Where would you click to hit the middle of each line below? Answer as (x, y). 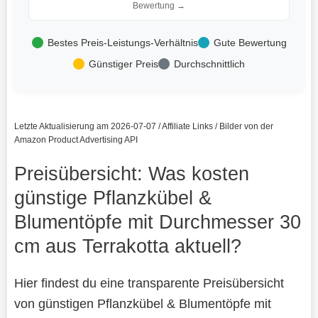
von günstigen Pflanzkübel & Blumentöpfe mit (142, 303)
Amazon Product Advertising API (76, 139)
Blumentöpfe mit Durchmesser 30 (157, 221)
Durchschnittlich (209, 64)
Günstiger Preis (124, 64)
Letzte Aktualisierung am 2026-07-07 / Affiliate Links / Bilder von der (143, 126)
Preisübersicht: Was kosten (131, 173)
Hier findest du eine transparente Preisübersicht (149, 283)
